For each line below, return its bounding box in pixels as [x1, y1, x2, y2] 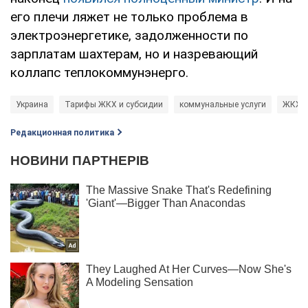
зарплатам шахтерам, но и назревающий [10, 45, 258, 62]
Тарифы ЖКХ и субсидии [65, 99, 163, 109]
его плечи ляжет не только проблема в [10, 8, 248, 25]
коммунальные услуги [179, 99, 266, 109]
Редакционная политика [10, 127, 114, 137]
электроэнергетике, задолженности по [10, 27, 248, 43]
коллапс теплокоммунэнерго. [10, 64, 188, 80]
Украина [16, 99, 48, 109]
